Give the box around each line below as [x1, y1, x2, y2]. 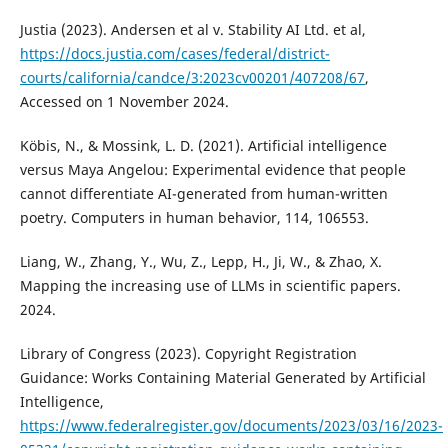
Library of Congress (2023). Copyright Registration [19, 344, 357, 364]
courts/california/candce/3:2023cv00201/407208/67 [19, 68, 365, 88]
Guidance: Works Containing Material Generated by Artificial [19, 368, 426, 388]
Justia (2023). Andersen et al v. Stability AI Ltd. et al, [19, 20, 366, 40]
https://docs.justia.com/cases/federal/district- [19, 44, 330, 64]
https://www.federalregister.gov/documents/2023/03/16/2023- [19, 416, 443, 436]
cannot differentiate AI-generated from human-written [19, 184, 388, 204]
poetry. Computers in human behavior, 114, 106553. [19, 208, 369, 228]
